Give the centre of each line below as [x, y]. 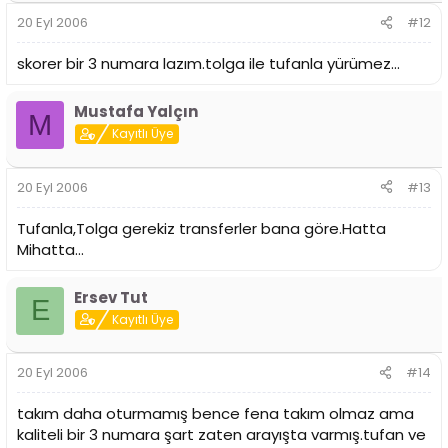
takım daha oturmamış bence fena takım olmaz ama [215, 414]
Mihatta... [50, 249]
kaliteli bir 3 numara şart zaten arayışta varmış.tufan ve [221, 435]
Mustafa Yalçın [136, 112]
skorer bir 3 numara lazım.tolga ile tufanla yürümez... [208, 64]
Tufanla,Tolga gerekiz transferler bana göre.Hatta [201, 228]
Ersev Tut [111, 297]
